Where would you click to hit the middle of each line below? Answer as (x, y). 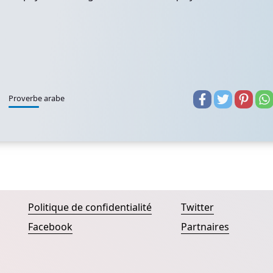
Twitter (197, 207)
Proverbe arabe (37, 98)
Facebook (50, 227)
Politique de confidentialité (90, 207)
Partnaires (205, 227)
